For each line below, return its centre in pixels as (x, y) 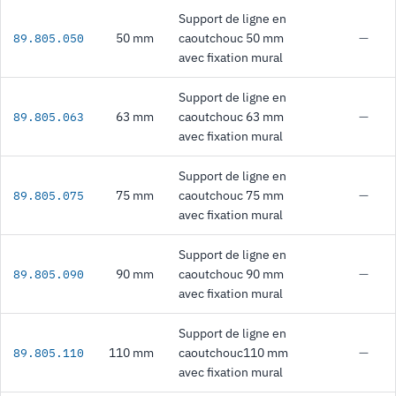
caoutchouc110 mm (233, 353)
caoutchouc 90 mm (231, 274)
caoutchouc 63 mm (231, 117)
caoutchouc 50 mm (231, 38)
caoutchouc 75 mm (231, 195)
